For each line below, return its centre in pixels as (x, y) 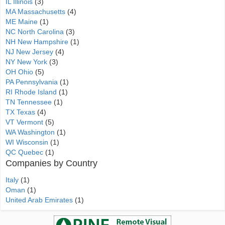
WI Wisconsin (27, 142)
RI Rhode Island (31, 92)
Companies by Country (51, 163)
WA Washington (30, 132)
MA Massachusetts (35, 12)
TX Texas (20, 112)
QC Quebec (24, 152)
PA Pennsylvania (32, 82)
